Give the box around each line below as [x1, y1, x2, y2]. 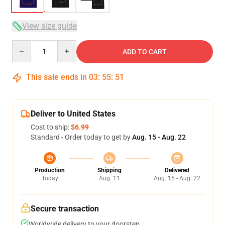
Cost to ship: [31, 123, 71, 131]
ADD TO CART [123, 48, 167, 56]
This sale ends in [24, 72, 89, 82]
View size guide [22, 21, 77, 31]
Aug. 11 [98, 175, 120, 182]
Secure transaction [31, 204, 99, 213]
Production [35, 167, 65, 174]
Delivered [165, 167, 189, 174]
